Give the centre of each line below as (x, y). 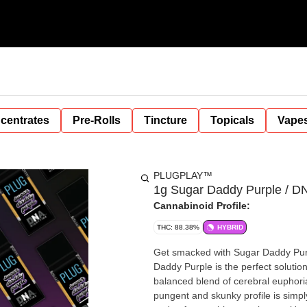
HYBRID (230, 227)
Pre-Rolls (97, 120)
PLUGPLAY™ (183, 175)
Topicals (232, 120)
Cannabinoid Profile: (202, 206)
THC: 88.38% (178, 227)
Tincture (165, 120)
